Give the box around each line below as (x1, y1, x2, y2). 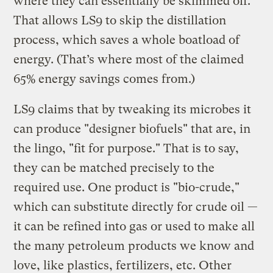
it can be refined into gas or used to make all (13, 219, 255, 233)
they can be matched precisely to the (13, 160, 215, 175)
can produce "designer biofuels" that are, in (13, 121, 251, 136)
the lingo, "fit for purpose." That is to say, (13, 141, 239, 155)
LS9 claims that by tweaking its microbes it (13, 102, 252, 116)
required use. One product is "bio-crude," (13, 180, 240, 194)
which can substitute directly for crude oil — (13, 199, 258, 214)
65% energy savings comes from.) (13, 71, 196, 86)
